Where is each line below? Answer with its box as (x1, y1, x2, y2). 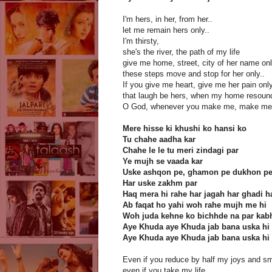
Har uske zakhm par (123, 178, 197, 188)
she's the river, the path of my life (123, 47, 240, 57)
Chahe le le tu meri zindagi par (123, 146, 239, 155)
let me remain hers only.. (123, 25, 209, 35)
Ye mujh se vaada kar (123, 157, 203, 166)
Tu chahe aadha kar (123, 135, 195, 144)
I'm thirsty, (123, 36, 159, 46)
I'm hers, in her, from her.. (123, 15, 212, 24)
